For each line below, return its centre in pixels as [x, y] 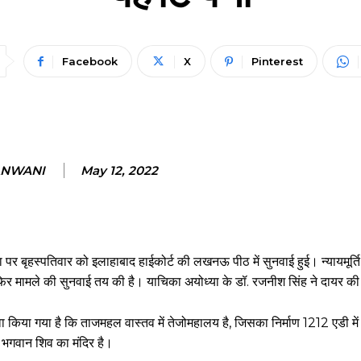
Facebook [89, 61]
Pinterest [277, 61]
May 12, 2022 [119, 170]
